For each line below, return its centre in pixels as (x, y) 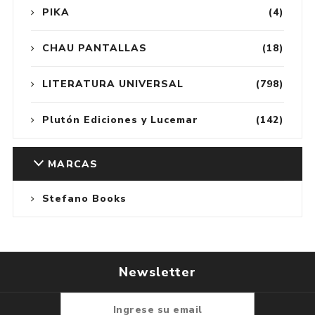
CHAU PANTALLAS (94, 48)
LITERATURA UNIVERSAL (112, 84)
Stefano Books (84, 198)
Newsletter (157, 272)
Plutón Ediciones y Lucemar (120, 120)
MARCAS (73, 164)
